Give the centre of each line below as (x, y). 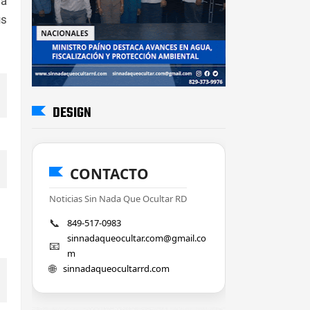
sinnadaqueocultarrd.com (116, 268)
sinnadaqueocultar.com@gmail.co (137, 238)
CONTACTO (109, 173)
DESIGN (72, 113)
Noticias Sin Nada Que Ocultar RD (118, 198)
